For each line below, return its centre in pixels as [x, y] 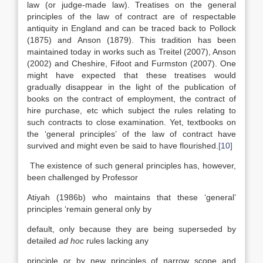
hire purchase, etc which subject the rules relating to [131, 110]
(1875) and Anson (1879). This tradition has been [131, 40]
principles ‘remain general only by [89, 209]
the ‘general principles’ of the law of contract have [131, 134]
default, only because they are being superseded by [131, 229]
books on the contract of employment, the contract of [131, 99]
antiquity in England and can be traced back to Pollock [131, 28]
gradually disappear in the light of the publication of [131, 87]
